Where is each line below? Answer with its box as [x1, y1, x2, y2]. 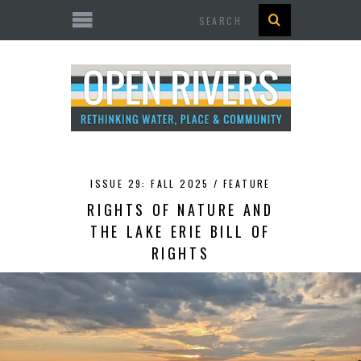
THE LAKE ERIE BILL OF [90, 221, 271, 242]
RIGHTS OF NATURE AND [87, 199, 274, 220]
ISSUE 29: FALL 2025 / [90, 176, 223, 190]
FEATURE [223, 176, 271, 190]
